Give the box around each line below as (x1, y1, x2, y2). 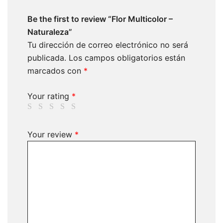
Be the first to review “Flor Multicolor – (27, 14, 173, 24)
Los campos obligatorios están (69, 53, 185, 63)
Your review (27, 129, 75, 139)
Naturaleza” (27, 27, 72, 37)
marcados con (27, 66, 84, 76)
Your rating (27, 91, 72, 101)
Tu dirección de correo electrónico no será (27, 40, 188, 50)
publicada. (27, 53, 66, 63)
